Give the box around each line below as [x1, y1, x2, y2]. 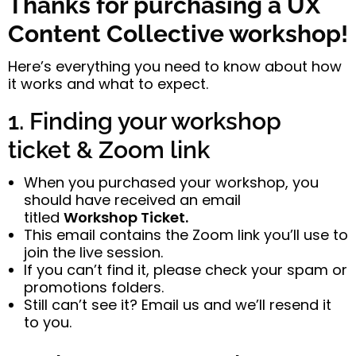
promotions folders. [24, 277, 164, 297]
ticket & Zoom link [8, 135, 210, 164]
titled [24, 207, 64, 227]
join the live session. [24, 242, 163, 262]
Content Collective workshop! [8, 19, 348, 48]
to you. [24, 311, 72, 332]
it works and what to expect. [8, 73, 208, 94]
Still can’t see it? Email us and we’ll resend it [24, 294, 331, 315]
